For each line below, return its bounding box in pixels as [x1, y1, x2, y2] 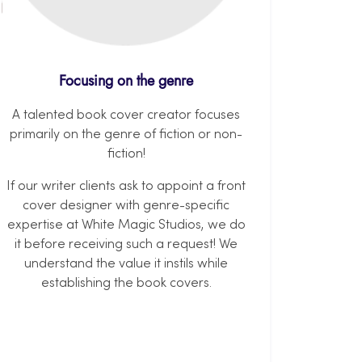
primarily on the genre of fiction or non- [10, 128, 242, 142]
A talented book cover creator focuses [12, 109, 240, 123]
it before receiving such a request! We [15, 238, 238, 252]
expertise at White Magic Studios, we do [6, 219, 246, 233]
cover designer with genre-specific [23, 200, 229, 213]
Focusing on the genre [59, 70, 193, 92]
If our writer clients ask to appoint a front [6, 180, 246, 194]
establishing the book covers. [40, 277, 212, 291]
